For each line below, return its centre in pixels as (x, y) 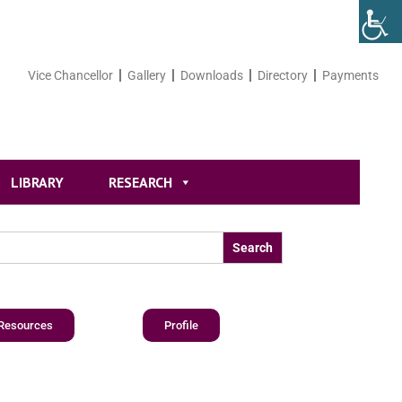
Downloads (212, 75)
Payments (351, 75)
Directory (283, 75)
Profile (182, 325)
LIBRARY (37, 182)
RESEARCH (140, 182)
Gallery (147, 75)
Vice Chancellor (71, 75)
